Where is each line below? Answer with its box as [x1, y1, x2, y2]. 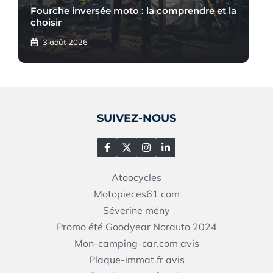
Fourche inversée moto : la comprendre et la [30, 4, 236, 16]
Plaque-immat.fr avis [88, 253, 185, 266]
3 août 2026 [42, 37, 88, 47]
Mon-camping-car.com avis [74, 236, 199, 249]
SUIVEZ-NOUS [97, 111, 176, 125]
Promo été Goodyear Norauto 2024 [56, 220, 217, 233]
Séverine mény [103, 204, 170, 216]
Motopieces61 [93, 187, 161, 200]
